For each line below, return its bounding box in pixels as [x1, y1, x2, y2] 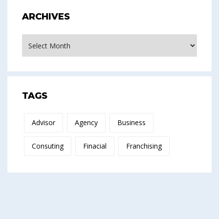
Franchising [126, 141, 162, 151]
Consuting [32, 141, 64, 151]
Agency [75, 118, 98, 128]
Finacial [83, 141, 107, 151]
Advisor [32, 118, 55, 128]
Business [117, 118, 146, 128]
